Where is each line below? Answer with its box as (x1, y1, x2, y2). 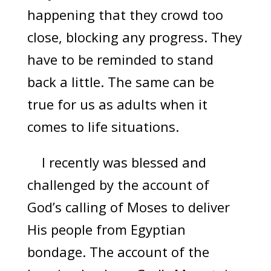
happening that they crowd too (27, 5, 223, 24)
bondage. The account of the (27, 243, 209, 261)
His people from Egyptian (27, 220, 186, 239)
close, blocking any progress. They (27, 28, 242, 47)
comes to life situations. (27, 117, 179, 136)
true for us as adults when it (27, 95, 207, 114)
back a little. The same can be (27, 73, 214, 91)
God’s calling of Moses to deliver (27, 198, 230, 217)
